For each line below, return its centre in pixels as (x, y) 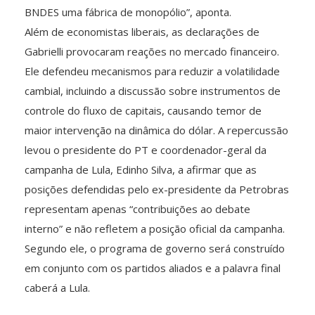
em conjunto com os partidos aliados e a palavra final (153, 268)
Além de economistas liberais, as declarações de (142, 31)
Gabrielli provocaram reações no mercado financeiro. (152, 51)
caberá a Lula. (57, 287)
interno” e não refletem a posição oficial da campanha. (155, 228)
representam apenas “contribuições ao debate (137, 208)
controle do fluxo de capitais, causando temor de (143, 110)
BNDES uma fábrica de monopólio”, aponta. (128, 12)
